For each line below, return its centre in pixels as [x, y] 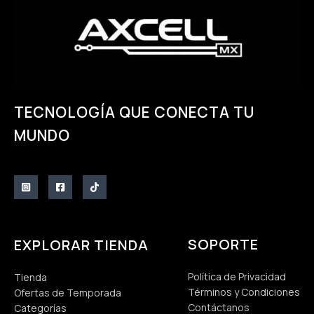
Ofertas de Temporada [68, 293]
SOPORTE [223, 245]
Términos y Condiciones [244, 292]
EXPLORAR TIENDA [81, 245]
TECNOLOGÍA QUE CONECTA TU [134, 112]
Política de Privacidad [237, 277]
